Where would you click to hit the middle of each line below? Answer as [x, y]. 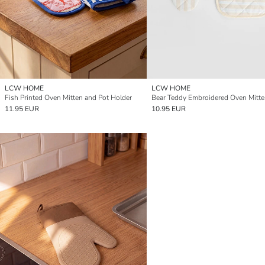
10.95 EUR [169, 109]
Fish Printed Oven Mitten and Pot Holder [68, 97]
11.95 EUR [22, 109]
